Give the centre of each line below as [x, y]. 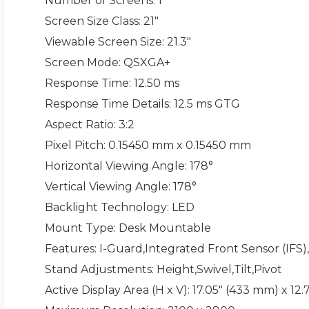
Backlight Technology [106, 208]
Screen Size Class [91, 21]
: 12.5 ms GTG [204, 104]
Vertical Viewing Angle [106, 187]
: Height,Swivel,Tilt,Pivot [217, 270]
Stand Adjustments [98, 270]
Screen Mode [81, 63]
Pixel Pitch [74, 146]
